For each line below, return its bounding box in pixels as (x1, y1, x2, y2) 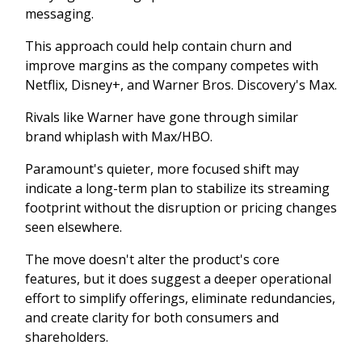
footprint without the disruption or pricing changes (25, 198, 337, 217)
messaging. (25, 4, 94, 23)
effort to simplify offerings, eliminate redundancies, (25, 288, 335, 307)
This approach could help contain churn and (25, 36, 292, 55)
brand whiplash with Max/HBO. (25, 127, 213, 145)
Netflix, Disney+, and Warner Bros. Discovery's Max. (25, 75, 337, 94)
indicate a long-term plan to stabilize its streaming (25, 179, 330, 197)
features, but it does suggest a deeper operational (25, 269, 331, 288)
